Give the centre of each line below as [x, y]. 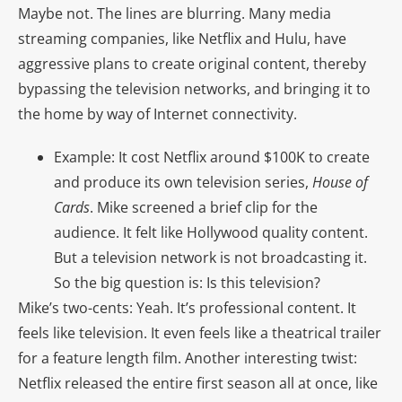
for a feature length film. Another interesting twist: [188, 358]
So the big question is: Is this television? [187, 282]
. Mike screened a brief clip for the [204, 207]
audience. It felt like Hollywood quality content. [211, 232]
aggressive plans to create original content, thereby [192, 63]
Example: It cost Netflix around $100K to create [212, 157]
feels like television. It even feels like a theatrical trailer [200, 332]
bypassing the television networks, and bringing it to [194, 88]
